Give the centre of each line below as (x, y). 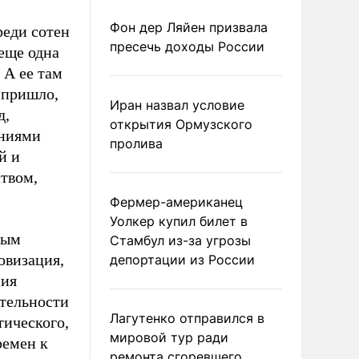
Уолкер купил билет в (179, 221)
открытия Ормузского (181, 124)
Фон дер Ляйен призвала (189, 27)
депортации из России (182, 260)
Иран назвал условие (177, 105)
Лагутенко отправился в (187, 318)
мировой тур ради (169, 337)
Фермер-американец (176, 202)
